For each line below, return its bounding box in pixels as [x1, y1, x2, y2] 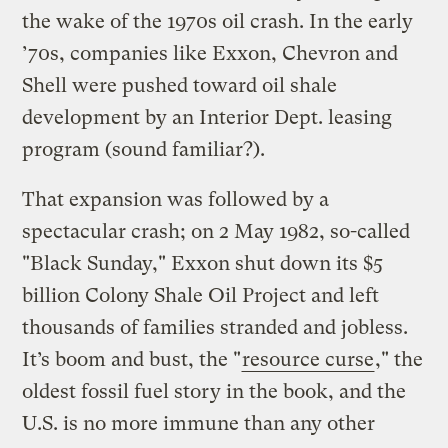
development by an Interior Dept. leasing [22, 105, 393, 129]
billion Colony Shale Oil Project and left [22, 283, 380, 307]
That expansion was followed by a [22, 187, 330, 211]
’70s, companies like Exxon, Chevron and [22, 41, 399, 65]
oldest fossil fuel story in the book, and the [22, 379, 407, 403]
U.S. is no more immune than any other [22, 411, 376, 435]
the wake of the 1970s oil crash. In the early [22, 9, 414, 33]
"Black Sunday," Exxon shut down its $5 [22, 251, 384, 275]
